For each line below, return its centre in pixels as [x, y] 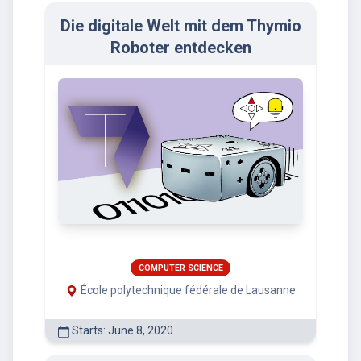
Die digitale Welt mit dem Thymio [180, 25]
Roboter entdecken [180, 47]
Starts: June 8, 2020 [121, 331]
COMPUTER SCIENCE [180, 268]
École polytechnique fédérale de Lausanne [188, 290]
